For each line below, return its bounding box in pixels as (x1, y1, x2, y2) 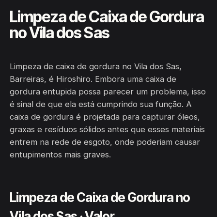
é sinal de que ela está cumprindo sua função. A (10, 99, 192, 109)
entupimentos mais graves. (10, 150, 111, 159)
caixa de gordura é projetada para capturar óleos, (10, 112, 200, 122)
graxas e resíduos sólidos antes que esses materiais (10, 124, 205, 134)
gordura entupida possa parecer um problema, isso (10, 87, 206, 96)
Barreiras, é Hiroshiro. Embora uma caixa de (10, 74, 176, 84)
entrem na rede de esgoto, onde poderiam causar (10, 137, 200, 147)
